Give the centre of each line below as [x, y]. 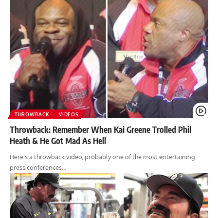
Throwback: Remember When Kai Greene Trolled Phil [100, 129]
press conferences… [38, 167]
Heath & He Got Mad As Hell [58, 140]
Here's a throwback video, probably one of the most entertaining [102, 156]
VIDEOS [69, 114]
